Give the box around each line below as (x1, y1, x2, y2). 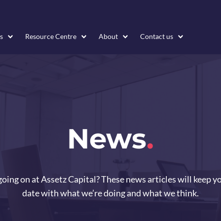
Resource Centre (25, 32, 77, 40)
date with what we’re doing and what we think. (22, 187, 199, 198)
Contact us (140, 32, 174, 40)
